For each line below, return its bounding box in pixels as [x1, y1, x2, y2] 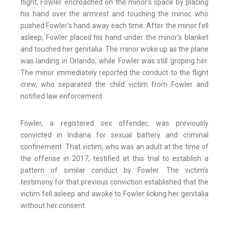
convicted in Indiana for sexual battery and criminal [20, 131, 209, 140]
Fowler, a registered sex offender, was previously [20, 119, 209, 128]
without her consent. [20, 201, 86, 210]
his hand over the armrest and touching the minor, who [20, 10, 209, 18]
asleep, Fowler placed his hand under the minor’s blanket [20, 33, 209, 42]
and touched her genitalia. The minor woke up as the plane [20, 45, 209, 54]
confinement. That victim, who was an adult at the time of [20, 143, 209, 151]
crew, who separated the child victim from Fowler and [20, 80, 209, 89]
